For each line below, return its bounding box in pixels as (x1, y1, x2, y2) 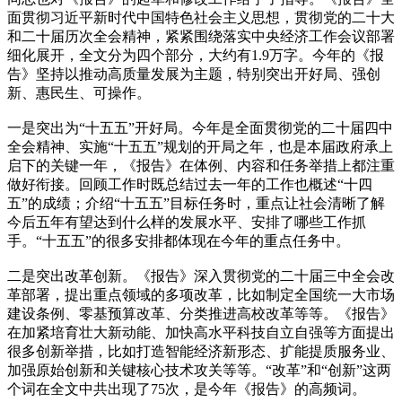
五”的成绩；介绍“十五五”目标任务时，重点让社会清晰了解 (7, 195, 385, 211)
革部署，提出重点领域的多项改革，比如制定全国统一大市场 (7, 286, 395, 302)
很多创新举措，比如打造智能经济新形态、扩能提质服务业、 (7, 343, 395, 359)
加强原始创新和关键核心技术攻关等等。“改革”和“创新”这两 (7, 362, 391, 378)
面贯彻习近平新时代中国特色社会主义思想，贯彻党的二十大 (7, 9, 395, 25)
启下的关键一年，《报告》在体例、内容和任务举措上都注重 (7, 157, 395, 173)
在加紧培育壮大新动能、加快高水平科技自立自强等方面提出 (7, 324, 395, 340)
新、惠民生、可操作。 (7, 84, 151, 100)
